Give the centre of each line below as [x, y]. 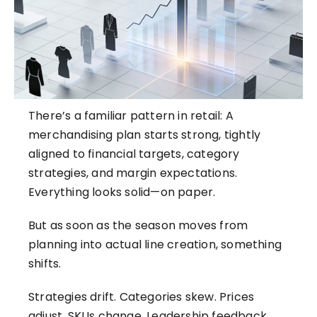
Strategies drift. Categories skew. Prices [142, 297]
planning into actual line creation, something [155, 245]
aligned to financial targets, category [134, 154]
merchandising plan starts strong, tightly [145, 135]
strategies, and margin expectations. [133, 173]
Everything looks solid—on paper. [122, 192]
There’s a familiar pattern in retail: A [131, 116]
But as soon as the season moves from [138, 226]
